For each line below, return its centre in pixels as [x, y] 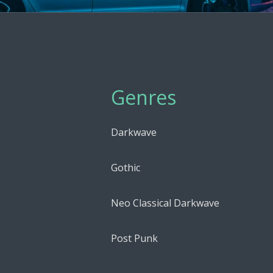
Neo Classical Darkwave [165, 203]
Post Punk [134, 238]
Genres [144, 97]
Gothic [126, 167]
